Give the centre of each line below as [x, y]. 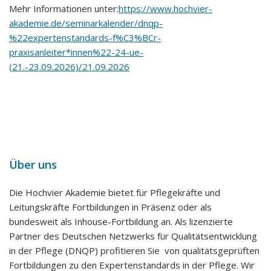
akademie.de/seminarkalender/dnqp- [86, 23]
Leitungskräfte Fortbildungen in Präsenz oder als [110, 207]
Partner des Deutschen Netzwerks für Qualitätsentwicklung [133, 236]
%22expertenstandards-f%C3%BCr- [85, 38]
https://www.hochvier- [165, 8]
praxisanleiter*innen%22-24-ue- [76, 52]
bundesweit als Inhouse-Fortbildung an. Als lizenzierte [121, 221]
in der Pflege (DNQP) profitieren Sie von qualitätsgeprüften [134, 250]
